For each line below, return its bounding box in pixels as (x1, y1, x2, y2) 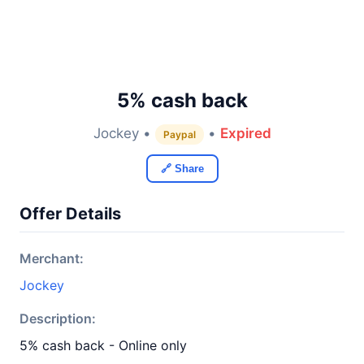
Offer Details (19, 204, 121, 223)
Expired (219, 125, 271, 141)
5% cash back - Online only (19, 337, 187, 353)
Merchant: (19, 250, 84, 266)
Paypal (162, 128, 196, 141)
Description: (19, 310, 96, 327)
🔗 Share (160, 162, 204, 175)
